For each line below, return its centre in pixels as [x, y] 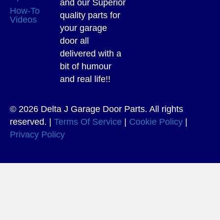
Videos [23, 19]
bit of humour [86, 66]
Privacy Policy [37, 134]
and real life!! [85, 79]
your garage [83, 28]
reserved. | [32, 122]
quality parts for [90, 15]
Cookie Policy [156, 122]
